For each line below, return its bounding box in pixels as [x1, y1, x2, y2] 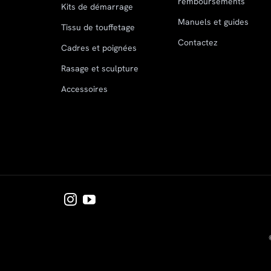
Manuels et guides [178, 16, 249, 28]
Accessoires [60, 83, 108, 95]
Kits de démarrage [60, 1, 133, 13]
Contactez [178, 37, 218, 48]
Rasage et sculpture [60, 63, 139, 74]
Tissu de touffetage [60, 22, 135, 33]
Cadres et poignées [60, 42, 137, 54]
